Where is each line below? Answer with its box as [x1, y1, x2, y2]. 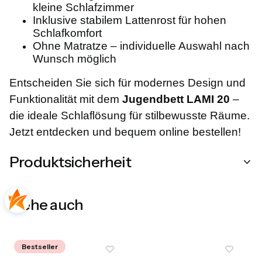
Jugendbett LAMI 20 [122, 93, 230, 106]
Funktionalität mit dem [9, 93, 122, 106]
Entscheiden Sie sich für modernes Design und [9, 77, 246, 89]
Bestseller [21, 242, 58, 251]
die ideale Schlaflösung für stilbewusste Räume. [9, 109, 250, 122]
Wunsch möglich [33, 53, 116, 65]
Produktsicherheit [9, 153, 131, 171]
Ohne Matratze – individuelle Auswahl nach [33, 40, 250, 53]
